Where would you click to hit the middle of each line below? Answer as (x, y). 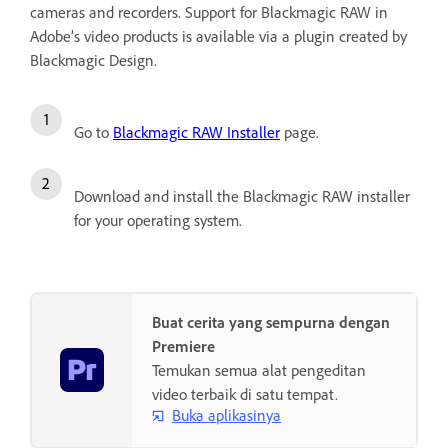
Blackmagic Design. (93, 59)
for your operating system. (158, 219)
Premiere (183, 345)
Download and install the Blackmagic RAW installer (242, 195)
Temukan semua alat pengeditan (259, 369)
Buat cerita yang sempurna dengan (271, 321)
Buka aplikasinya (226, 415)
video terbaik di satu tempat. (245, 393)
